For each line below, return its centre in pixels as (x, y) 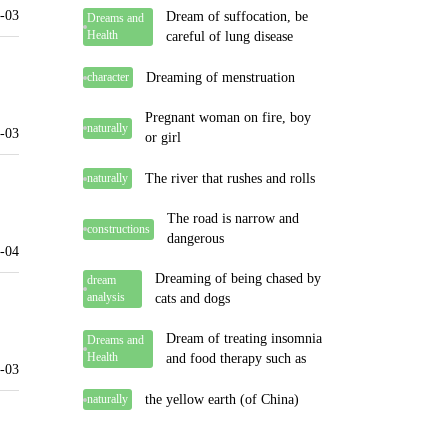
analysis (106, 297)
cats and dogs (193, 298)
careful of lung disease (230, 36)
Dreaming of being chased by (238, 278)
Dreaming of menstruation (220, 77)
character (108, 77)
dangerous (195, 238)
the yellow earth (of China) (222, 399)
